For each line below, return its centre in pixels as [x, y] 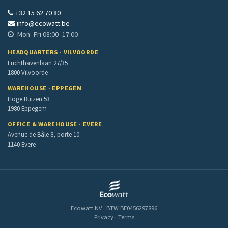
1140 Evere [22, 144]
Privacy [104, 217]
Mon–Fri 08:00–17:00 [47, 34]
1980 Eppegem [27, 108]
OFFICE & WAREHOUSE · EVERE [55, 124]
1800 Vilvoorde [28, 73]
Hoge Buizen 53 [29, 98]
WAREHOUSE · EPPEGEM [45, 88]
